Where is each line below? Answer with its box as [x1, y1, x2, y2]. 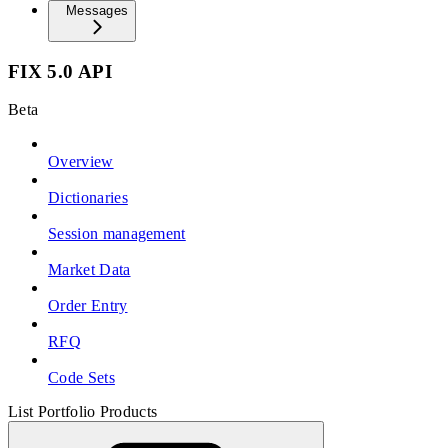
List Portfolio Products [8, 403, 158, 421]
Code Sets [48, 369, 115, 387]
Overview [48, 153, 114, 171]
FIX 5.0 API [8, 60, 113, 82]
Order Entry [48, 297, 128, 315]
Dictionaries [48, 189, 128, 207]
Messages [66, 2, 129, 18]
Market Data [48, 261, 131, 279]
